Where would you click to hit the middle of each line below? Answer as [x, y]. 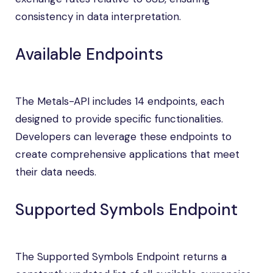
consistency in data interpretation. [98, 16]
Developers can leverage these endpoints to [123, 136]
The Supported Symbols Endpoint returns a [121, 257]
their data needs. [56, 172]
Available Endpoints [89, 54]
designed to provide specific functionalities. [119, 119]
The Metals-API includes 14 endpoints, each [120, 101]
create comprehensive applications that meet [127, 154]
